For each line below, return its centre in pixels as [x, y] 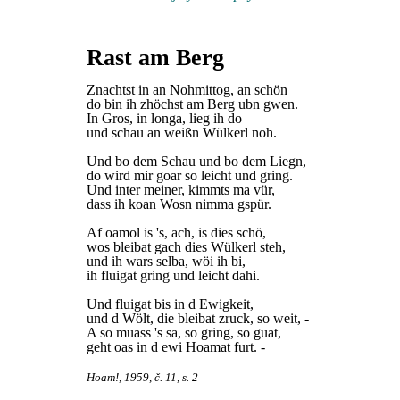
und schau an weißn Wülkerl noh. [182, 133]
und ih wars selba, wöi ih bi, [166, 261]
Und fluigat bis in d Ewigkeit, [170, 304]
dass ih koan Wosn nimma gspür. [179, 204]
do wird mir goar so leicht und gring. [190, 175]
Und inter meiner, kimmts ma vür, [181, 190]
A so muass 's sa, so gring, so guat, [184, 333]
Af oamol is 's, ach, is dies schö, [176, 233]
